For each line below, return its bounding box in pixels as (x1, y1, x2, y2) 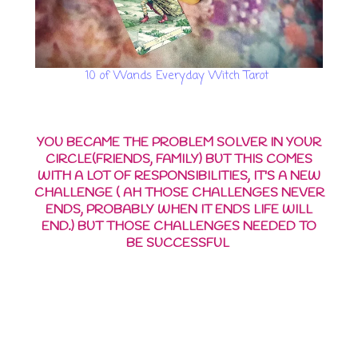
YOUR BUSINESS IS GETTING (48, 260, 310, 286)
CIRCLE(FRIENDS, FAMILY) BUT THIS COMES (46, 151, 312, 169)
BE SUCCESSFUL (125, 235, 233, 253)
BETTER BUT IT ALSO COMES (45, 285, 313, 312)
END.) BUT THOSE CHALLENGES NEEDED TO (42, 218, 316, 236)
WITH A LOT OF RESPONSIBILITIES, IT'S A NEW (38, 168, 320, 185)
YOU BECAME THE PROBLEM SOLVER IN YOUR (37, 134, 321, 152)
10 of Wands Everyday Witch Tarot (86, 67, 272, 86)
